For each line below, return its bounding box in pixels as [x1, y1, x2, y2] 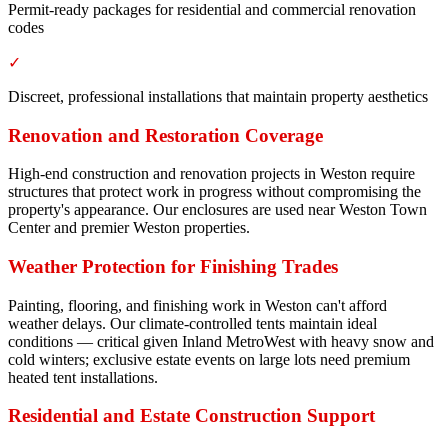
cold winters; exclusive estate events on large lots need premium [8, 350, 410, 368]
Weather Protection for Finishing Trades [8, 255, 338, 277]
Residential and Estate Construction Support [8, 405, 375, 427]
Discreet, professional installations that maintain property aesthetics [8, 87, 428, 105]
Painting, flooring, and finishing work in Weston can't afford [8, 296, 387, 314]
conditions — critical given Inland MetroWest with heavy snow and [8, 332, 434, 350]
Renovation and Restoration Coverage [8, 124, 323, 146]
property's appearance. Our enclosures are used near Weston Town [8, 201, 427, 219]
